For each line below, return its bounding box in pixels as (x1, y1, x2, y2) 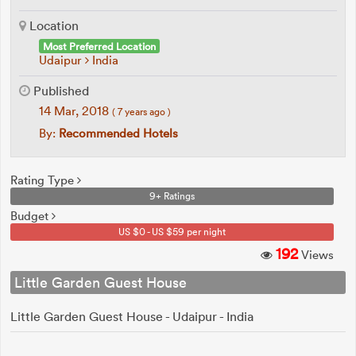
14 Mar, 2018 (39, 103, 112, 118)
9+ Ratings (149, 189, 195, 202)
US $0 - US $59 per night (118, 225, 226, 238)
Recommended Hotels (59, 126, 178, 141)
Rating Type (10, 172, 77, 188)
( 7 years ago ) (112, 105, 171, 118)
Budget (10, 208, 52, 223)
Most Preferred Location (43, 39, 156, 52)
